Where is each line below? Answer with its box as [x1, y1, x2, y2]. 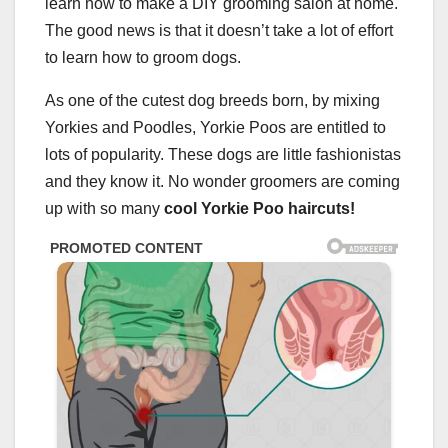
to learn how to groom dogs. [45, 49, 241, 67]
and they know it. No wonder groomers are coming [45, 173, 400, 191]
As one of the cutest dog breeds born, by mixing [45, 92, 380, 110]
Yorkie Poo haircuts [201, 200, 350, 218]
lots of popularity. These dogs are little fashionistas [45, 146, 401, 164]
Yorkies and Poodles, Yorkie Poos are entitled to [45, 119, 386, 137]
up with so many [45, 200, 164, 218]
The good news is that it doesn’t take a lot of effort [45, 22, 393, 40]
